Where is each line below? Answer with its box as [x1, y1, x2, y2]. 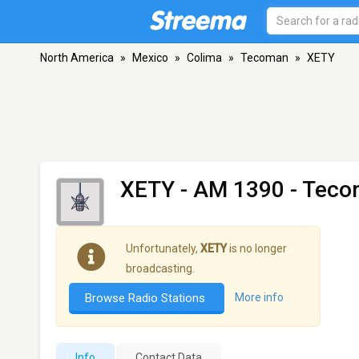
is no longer [227, 242, 287, 255]
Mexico [132, 51, 168, 64]
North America [40, 51, 114, 64]
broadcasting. [126, 262, 195, 275]
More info [235, 291, 284, 305]
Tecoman [240, 51, 288, 64]
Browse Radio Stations [85, 291, 208, 305]
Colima [187, 51, 222, 64]
